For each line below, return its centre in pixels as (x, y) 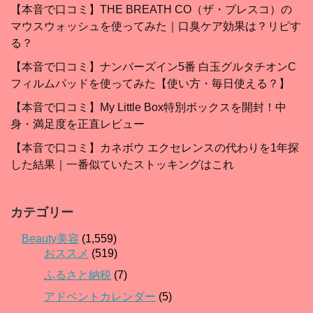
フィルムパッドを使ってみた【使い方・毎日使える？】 (150, 84)
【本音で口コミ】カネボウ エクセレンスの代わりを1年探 (155, 148)
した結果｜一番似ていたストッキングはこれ (122, 165)
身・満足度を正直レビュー (78, 124)
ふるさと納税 (78, 275)
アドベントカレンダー (100, 297)
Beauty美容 (50, 239)
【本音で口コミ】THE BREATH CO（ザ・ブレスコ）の (151, 10)
